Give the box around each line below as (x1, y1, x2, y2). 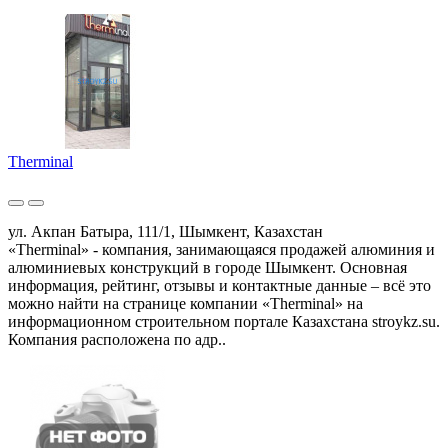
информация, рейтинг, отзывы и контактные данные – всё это (8, 276, 431, 294)
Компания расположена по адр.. (8, 330, 226, 348)
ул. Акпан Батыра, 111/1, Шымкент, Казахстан (8, 222, 323, 240)
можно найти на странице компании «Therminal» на (8, 294, 363, 312)
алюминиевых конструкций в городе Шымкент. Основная (8, 258, 407, 276)
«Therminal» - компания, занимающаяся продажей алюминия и (8, 240, 435, 258)
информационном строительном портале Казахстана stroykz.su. (8, 312, 440, 330)
